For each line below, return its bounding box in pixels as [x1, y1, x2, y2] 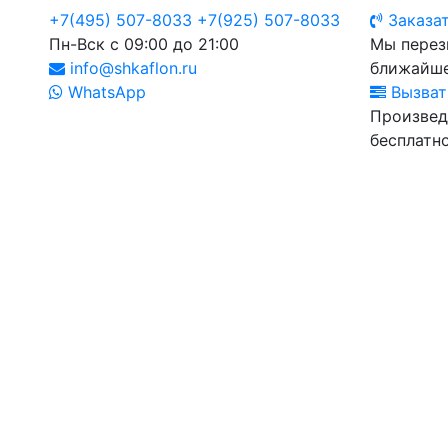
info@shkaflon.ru [65, 58, 197, 78]
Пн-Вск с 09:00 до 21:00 [49, 34, 239, 54]
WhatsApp [63, 82, 146, 102]
